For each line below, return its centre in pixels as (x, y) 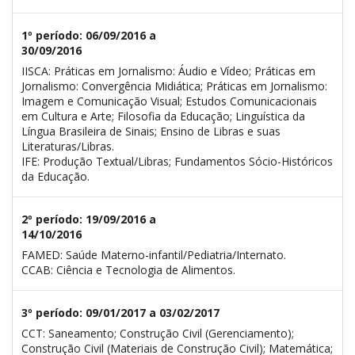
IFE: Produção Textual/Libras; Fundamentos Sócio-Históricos (177, 161)
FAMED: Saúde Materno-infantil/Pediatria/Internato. (153, 254)
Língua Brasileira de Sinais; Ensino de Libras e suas (151, 131)
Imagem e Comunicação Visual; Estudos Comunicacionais (169, 101)
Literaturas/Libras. (67, 146)
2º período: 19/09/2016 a (88, 219)
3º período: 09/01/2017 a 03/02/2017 (120, 312)
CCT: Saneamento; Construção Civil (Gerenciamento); (157, 333)
